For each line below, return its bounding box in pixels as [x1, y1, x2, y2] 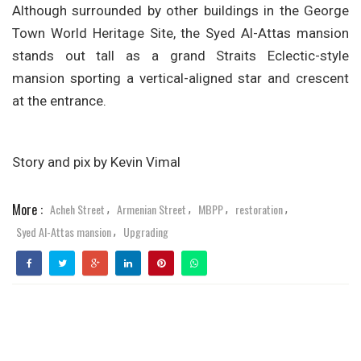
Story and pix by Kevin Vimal [12, 154, 180, 171]
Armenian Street [117, 200, 186, 218]
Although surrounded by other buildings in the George [12, 2, 349, 19]
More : [12, 199, 43, 219]
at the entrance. [12, 93, 106, 110]
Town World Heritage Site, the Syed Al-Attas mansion [12, 25, 349, 42]
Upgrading [123, 222, 168, 240]
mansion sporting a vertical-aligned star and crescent [12, 70, 349, 87]
